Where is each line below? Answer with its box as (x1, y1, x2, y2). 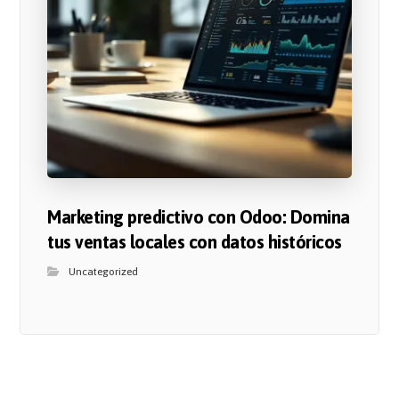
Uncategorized (69, 265, 139, 279)
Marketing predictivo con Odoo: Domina (47, 207, 350, 228)
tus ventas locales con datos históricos (47, 232, 342, 253)
